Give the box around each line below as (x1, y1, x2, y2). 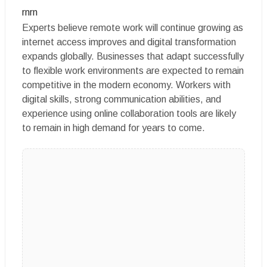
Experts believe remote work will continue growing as (22, 23, 243, 33)
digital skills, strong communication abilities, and (22, 94, 221, 104)
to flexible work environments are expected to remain (22, 66, 244, 76)
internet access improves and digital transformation (22, 37, 236, 47)
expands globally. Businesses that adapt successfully (22, 51, 244, 61)
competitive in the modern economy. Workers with (22, 80, 231, 90)
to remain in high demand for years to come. (22, 123, 205, 133)
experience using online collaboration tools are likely (22, 108, 236, 119)
